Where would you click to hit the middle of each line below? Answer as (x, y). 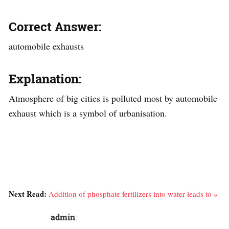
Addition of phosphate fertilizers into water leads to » (133, 194)
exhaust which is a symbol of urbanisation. (88, 113)
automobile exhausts (46, 46)
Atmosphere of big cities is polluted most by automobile (113, 98)
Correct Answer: (55, 27)
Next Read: (29, 194)
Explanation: (45, 79)
